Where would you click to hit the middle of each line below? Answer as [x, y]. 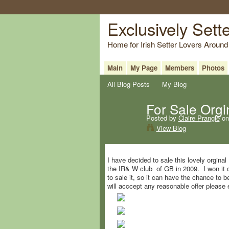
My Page [144, 67]
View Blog [171, 128]
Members [179, 67]
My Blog [175, 84]
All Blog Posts [128, 84]
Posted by [162, 118]
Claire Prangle [199, 118]
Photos [213, 67]
